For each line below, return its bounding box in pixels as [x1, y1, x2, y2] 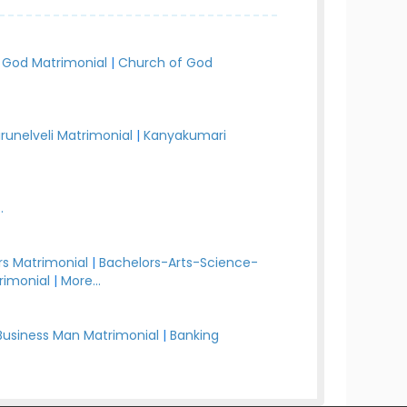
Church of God [118, 54, 213, 72]
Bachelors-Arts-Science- [99, 253, 259, 272]
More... [61, 272, 102, 290]
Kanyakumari [144, 126, 227, 144]
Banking [170, 326, 220, 344]
